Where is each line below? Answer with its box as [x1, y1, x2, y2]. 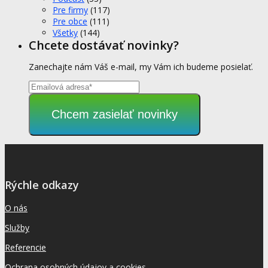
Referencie [5, 241, 46, 253]
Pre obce [53, 15, 87, 27]
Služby [5, 221, 29, 233]
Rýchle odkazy [5, 177, 79, 192]
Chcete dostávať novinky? [29, 36, 179, 53]
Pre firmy [53, 4, 88, 16]
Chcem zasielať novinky [51, 107, 178, 121]
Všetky [53, 26, 78, 38]
